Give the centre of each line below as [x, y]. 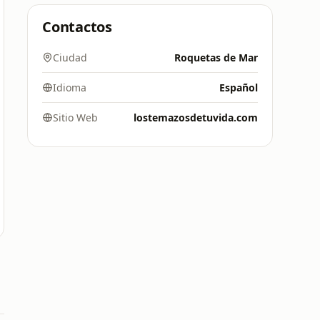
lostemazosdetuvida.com [196, 117]
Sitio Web [75, 117]
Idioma [70, 87]
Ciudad [70, 57]
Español [239, 87]
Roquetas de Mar [216, 57]
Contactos [77, 27]
